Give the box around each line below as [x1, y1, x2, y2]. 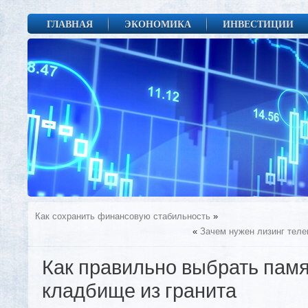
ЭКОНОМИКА [124, 16, 191, 31]
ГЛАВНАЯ [47, 16, 93, 31]
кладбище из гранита [42, 280, 236, 303]
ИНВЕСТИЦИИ [223, 16, 294, 31]
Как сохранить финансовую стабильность [35, 211, 210, 221]
